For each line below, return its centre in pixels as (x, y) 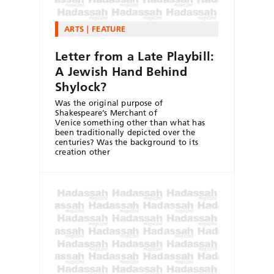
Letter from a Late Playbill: (135, 56)
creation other (83, 151)
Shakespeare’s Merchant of (106, 112)
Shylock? (81, 87)
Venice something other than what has (130, 122)
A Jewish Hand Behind (121, 71)
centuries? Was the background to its (127, 142)
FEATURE (109, 28)
